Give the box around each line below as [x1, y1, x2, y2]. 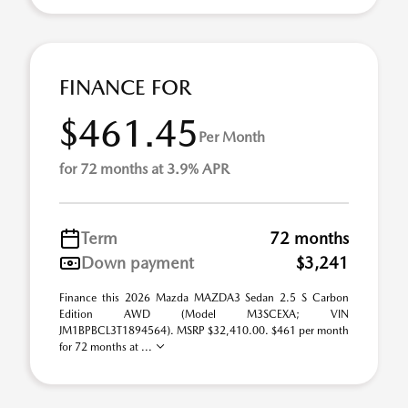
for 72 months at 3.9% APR [59, 160, 229, 178]
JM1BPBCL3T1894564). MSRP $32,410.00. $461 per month [59, 324, 349, 337]
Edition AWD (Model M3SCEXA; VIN [59, 308, 349, 321]
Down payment [81, 253, 194, 272]
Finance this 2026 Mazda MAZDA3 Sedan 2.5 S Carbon [59, 291, 349, 304]
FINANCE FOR [59, 75, 191, 100]
